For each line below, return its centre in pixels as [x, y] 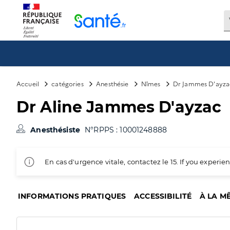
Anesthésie [112, 83]
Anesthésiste [56, 130]
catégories [68, 83]
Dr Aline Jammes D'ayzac [119, 107]
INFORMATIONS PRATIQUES [72, 196]
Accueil [28, 83]
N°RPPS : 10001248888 [126, 130]
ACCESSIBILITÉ [163, 196]
